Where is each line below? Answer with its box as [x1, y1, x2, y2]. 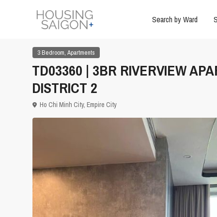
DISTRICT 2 [32, 78, 97, 98]
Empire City [87, 100, 117, 109]
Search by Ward [152, 14, 198, 25]
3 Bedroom [37, 48, 64, 57]
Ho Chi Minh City [40, 100, 84, 109]
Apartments [67, 48, 95, 57]
